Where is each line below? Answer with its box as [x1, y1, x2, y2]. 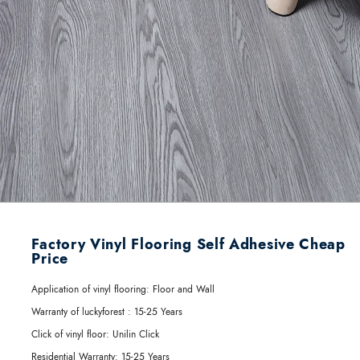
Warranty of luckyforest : [31, 305, 132, 320]
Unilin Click [109, 327, 160, 342]
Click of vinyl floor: [31, 327, 110, 342]
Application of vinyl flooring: [31, 282, 150, 297]
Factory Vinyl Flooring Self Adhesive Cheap [31, 234, 346, 256]
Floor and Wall [149, 282, 215, 297]
